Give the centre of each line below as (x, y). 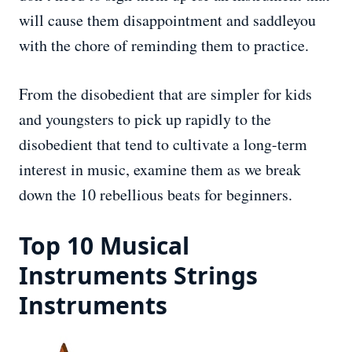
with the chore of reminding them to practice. (164, 46)
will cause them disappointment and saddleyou (167, 20)
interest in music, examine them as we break (160, 170)
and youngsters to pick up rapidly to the (145, 119)
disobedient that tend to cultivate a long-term (163, 145)
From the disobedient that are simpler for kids (165, 94)
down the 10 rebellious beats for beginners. (156, 195)
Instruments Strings (138, 276)
